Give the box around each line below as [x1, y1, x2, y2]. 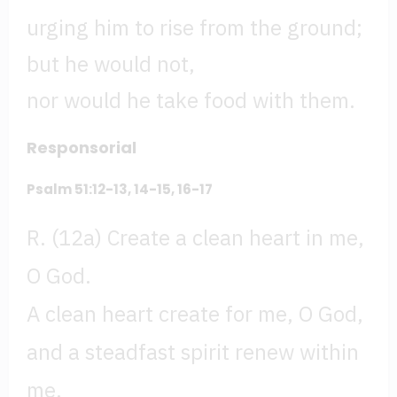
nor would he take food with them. [27, 86, 355, 114]
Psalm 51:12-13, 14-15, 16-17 [27, 179, 213, 198]
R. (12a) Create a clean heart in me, [27, 223, 364, 253]
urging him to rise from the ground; [27, 13, 362, 42]
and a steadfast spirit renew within [27, 338, 359, 367]
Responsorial [27, 136, 136, 160]
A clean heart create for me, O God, [27, 300, 363, 329]
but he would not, [27, 50, 195, 78]
